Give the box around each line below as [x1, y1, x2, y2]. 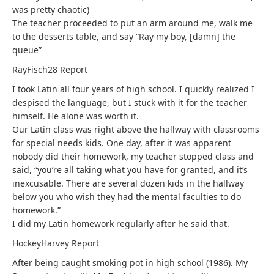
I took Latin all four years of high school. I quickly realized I [12, 83, 254, 95]
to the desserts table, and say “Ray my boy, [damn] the [12, 31, 235, 42]
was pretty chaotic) [12, 4, 89, 15]
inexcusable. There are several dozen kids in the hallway [12, 177, 244, 189]
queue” [12, 44, 42, 56]
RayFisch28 [12, 64, 60, 75]
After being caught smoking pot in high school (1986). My [12, 257, 248, 268]
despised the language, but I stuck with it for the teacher [12, 97, 247, 108]
